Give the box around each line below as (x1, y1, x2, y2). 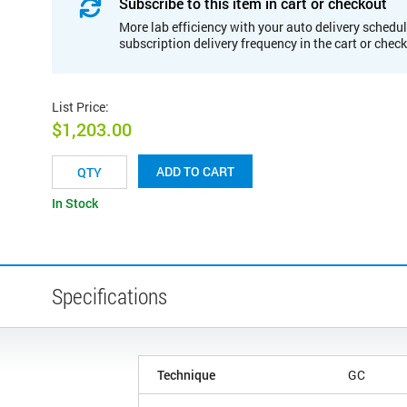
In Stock (52, 194, 98, 213)
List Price (52, 97, 105, 115)
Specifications (52, 282, 167, 312)
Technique (157, 366, 215, 384)
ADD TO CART (156, 163, 234, 181)
